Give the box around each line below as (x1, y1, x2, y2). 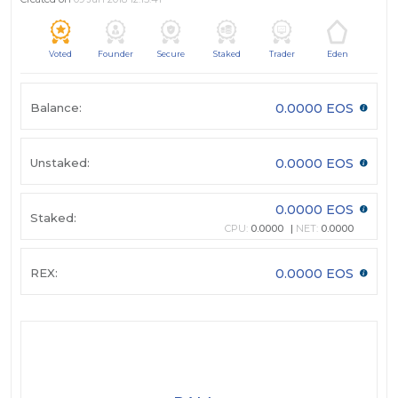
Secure (157, 49, 186, 60)
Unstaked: (30, 155, 90, 170)
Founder (98, 49, 134, 60)
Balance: (30, 99, 82, 115)
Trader (268, 49, 295, 60)
